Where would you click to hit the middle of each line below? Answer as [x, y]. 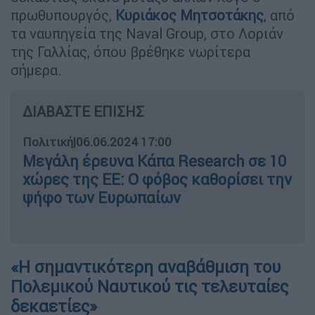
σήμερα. [36, 70]
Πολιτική [48, 142]
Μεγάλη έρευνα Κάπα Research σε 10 [154, 161]
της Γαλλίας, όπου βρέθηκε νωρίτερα [130, 51]
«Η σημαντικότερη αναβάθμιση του [146, 266]
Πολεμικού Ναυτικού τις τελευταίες [149, 286]
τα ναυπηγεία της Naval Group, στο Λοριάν [147, 33]
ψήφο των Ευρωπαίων [102, 198]
